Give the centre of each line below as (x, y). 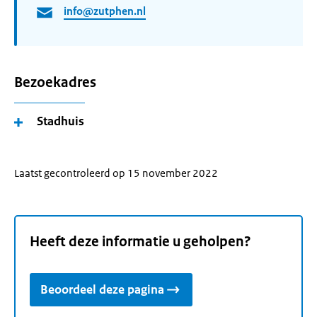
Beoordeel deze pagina (102, 290)
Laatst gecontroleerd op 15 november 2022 (116, 173)
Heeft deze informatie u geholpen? (140, 242)
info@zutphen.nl (105, 11)
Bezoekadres (55, 82)
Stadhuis (60, 121)
